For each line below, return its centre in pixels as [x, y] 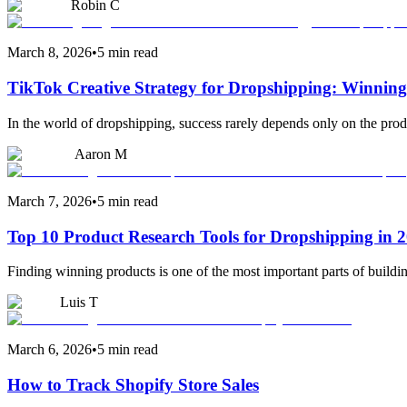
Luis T [79, 303]
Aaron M [101, 154]
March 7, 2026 [50, 201]
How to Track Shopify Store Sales [133, 385]
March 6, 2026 [50, 350]
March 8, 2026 [50, 53]
